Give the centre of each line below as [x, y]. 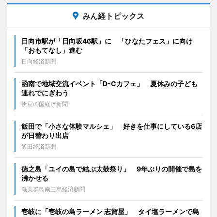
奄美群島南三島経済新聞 [53, 189]
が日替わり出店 [45, 135]
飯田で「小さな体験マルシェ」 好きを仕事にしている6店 [112, 126]
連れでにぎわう [45, 93]
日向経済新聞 [39, 61]
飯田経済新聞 [39, 146]
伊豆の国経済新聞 [45, 104]
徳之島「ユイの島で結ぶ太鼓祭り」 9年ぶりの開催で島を [112, 169]
